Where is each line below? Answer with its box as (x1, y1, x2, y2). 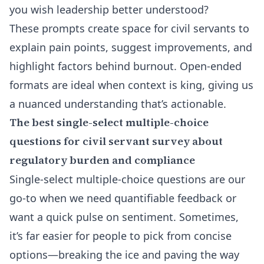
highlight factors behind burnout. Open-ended (9, 59, 242, 73)
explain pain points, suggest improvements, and (9, 40, 252, 54)
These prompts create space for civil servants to (9, 21, 249, 35)
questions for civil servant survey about (9, 134, 223, 148)
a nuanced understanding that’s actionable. (9, 97, 226, 111)
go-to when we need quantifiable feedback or (9, 191, 236, 205)
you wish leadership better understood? (9, 2, 209, 16)
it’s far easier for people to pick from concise (9, 229, 232, 243)
